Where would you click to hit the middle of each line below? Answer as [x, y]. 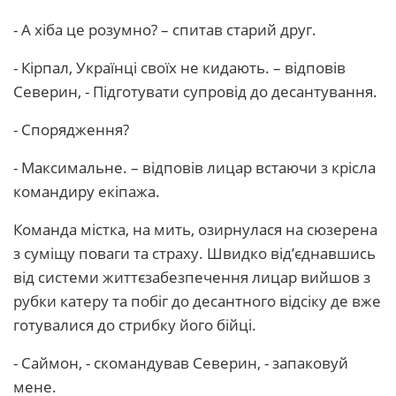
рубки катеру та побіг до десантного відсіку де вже [197, 301]
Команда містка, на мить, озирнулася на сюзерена [195, 229]
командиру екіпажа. [87, 191]
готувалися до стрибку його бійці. [135, 325]
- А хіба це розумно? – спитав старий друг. [165, 30]
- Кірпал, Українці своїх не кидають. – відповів [179, 68]
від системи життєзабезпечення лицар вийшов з [192, 277]
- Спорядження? [71, 129]
